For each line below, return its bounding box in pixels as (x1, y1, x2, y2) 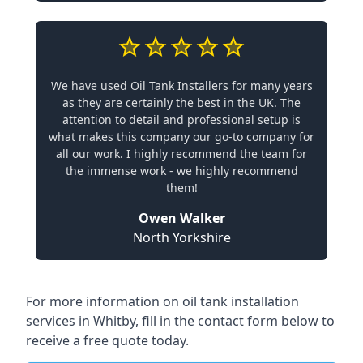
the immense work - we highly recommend (65, 162, 298, 178)
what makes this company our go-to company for (49, 128, 314, 144)
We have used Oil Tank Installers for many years (50, 77, 313, 93)
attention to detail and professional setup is (62, 111, 301, 127)
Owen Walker (138, 208, 225, 227)
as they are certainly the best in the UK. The (62, 94, 301, 110)
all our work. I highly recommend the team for (56, 145, 307, 161)
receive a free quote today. (26, 331, 189, 349)
